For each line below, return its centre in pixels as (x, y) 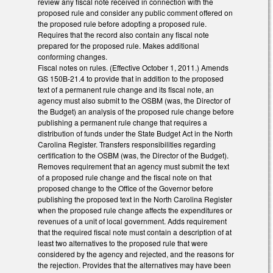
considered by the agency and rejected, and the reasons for (136, 254)
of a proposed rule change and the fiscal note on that (125, 177)
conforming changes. (73, 57)
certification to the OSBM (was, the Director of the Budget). (133, 155)
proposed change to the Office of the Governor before (126, 188)
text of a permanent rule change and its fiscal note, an (126, 90)
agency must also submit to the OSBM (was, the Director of (134, 101)
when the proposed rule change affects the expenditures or (135, 210)
